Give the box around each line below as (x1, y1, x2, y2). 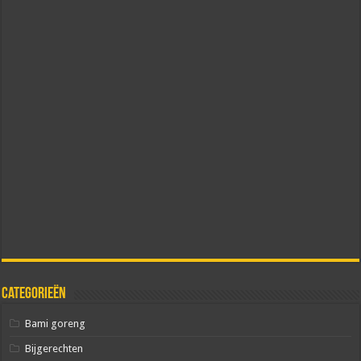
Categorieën (2, 285, 67, 302)
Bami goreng (25, 317, 86, 330)
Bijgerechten (25, 342, 84, 355)
